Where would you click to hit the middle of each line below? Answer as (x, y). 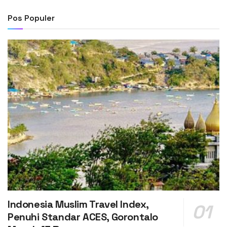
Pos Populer (31, 18)
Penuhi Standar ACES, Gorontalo (83, 217)
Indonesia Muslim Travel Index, (78, 204)
